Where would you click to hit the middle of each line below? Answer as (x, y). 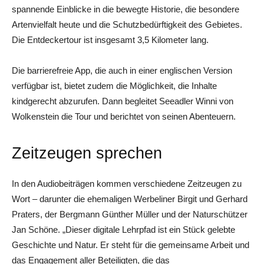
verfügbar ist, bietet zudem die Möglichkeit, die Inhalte (114, 85)
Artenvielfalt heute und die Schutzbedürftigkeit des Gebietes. (127, 24)
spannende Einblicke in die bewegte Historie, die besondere (126, 9)
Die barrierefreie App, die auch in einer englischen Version (122, 70)
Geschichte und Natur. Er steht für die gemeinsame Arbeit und (131, 245)
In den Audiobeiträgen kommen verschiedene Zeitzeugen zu (127, 183)
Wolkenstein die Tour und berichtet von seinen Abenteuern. (124, 116)
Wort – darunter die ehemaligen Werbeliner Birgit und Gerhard (130, 199)
